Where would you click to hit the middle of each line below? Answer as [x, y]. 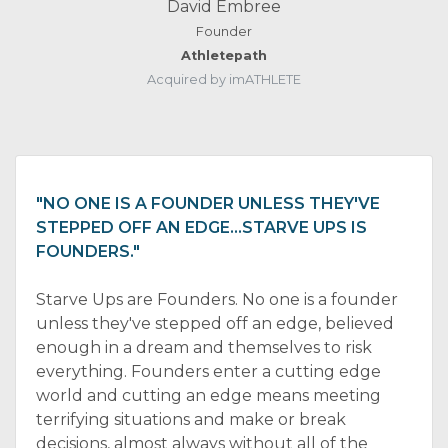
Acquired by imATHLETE [224, 79]
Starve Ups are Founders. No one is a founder [217, 299]
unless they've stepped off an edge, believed [215, 323]
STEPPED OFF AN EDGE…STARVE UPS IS [201, 227]
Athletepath [224, 55]
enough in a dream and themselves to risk [204, 347]
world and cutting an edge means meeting [208, 395]
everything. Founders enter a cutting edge [208, 371]
